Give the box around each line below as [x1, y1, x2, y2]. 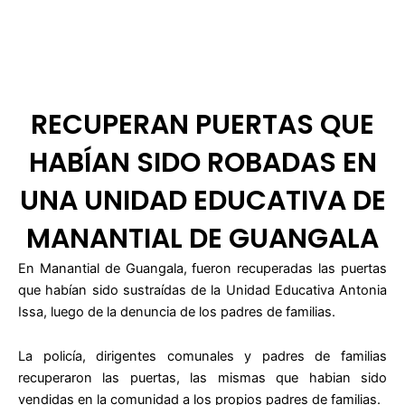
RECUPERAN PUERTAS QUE [31, 105, 374, 144]
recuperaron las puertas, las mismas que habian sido [18, 370, 387, 387]
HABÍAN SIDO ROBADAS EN [28, 143, 377, 182]
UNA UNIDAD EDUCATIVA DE [19, 181, 386, 220]
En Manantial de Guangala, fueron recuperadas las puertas [18, 259, 387, 277]
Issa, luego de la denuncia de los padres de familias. [18, 303, 335, 320]
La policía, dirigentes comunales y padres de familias [18, 348, 387, 365]
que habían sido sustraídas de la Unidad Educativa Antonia [18, 281, 387, 298]
